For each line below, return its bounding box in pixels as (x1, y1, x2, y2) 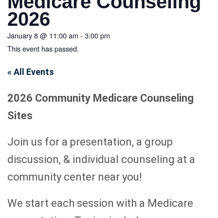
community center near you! (7, 171, 142, 183)
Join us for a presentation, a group (7, 136, 173, 148)
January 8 (7, 30, 38, 41)
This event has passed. (7, 43, 79, 54)
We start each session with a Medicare (7, 197, 193, 210)
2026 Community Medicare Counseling (7, 92, 194, 105)
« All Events (7, 67, 54, 77)
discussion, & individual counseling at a (7, 153, 195, 166)
